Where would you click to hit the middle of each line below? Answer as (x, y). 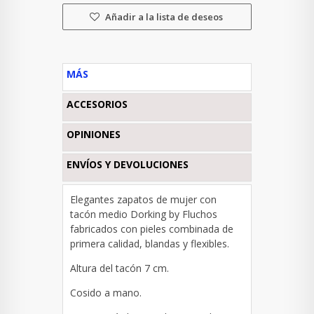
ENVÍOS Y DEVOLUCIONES (128, 165)
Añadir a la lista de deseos (163, 17)
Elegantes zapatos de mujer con (143, 200)
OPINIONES (94, 135)
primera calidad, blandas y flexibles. (150, 244)
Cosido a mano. (106, 293)
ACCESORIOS (97, 104)
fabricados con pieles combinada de (152, 229)
